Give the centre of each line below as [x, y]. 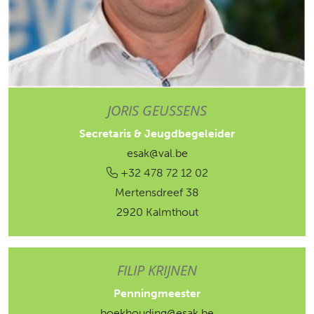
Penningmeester [157, 293]
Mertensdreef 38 [157, 192]
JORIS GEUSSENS [157, 110]
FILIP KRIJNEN [157, 270]
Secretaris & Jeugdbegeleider [157, 134]
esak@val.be [157, 153]
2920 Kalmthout [157, 212]
